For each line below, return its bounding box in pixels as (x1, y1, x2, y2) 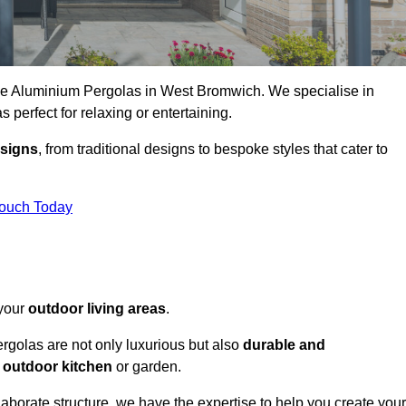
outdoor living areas (28, 301, 166, 317)
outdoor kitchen (3, 359, 112, 375)
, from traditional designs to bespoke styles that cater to (38, 141, 388, 158)
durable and (243, 337, 325, 353)
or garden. (112, 359, 181, 375)
